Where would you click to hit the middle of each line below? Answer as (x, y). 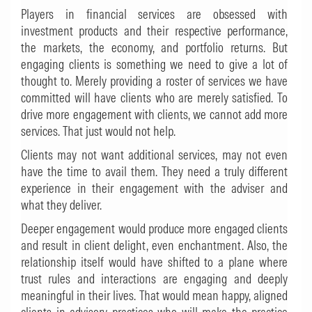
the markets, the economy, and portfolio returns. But (154, 48)
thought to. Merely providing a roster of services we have (154, 81)
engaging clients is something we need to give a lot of (154, 64)
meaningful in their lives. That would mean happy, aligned (154, 296)
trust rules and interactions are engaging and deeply (154, 279)
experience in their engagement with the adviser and (154, 188)
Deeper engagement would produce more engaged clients (154, 229)
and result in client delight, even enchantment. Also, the (154, 245)
